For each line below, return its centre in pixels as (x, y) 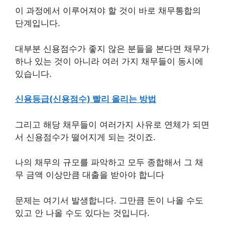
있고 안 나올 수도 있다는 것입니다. (82, 213)
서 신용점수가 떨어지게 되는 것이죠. (85, 137)
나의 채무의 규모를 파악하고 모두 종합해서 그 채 (109, 162)
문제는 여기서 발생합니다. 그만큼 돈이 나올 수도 (109, 200)
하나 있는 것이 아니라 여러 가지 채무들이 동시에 (109, 61)
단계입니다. (38, 23)
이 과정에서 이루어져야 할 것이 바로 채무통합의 (108, 11)
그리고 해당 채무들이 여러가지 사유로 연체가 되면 (112, 124)
